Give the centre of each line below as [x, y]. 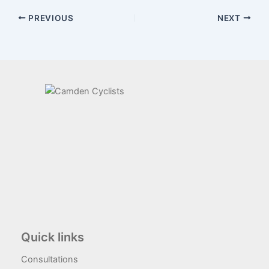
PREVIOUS [50, 18]
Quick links [53, 237]
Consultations [50, 260]
